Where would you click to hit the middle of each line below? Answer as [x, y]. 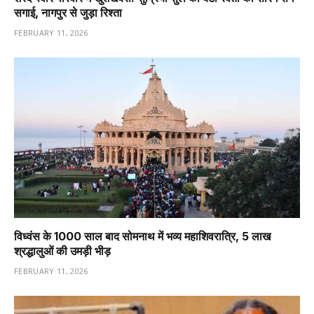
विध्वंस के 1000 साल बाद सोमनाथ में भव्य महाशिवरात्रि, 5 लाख [142, 237]
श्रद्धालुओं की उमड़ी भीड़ [62, 251]
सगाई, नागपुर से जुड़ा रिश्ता [68, 12]
